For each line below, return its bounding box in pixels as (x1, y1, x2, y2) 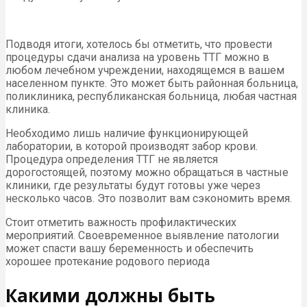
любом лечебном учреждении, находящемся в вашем (5, 63, 284, 77)
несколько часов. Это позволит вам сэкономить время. (5, 191, 292, 205)
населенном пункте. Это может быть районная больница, (5, 76, 298, 90)
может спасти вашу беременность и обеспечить (5, 241, 254, 255)
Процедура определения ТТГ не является (5, 152, 218, 166)
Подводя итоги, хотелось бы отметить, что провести (5, 37, 272, 51)
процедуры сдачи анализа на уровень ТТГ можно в (5, 50, 269, 64)
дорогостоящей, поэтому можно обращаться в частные (5, 165, 288, 179)
